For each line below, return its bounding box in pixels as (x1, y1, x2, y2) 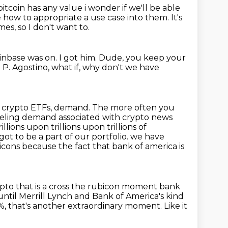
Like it (164, 201, 187, 211)
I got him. (59, 53, 99, 63)
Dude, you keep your (99, 53, 186, 63)
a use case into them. (84, 13, 171, 22)
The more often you (92, 103, 175, 112)
